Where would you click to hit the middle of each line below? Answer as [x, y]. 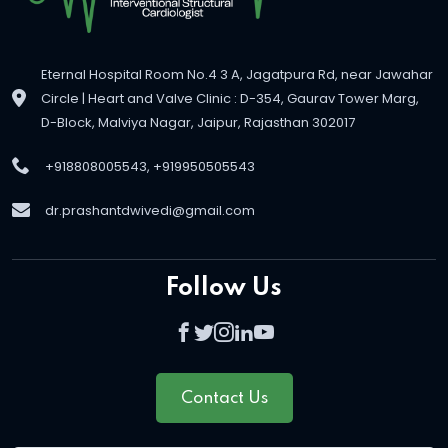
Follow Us [224, 288]
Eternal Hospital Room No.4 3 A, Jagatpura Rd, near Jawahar [236, 74]
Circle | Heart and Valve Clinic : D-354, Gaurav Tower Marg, [229, 98]
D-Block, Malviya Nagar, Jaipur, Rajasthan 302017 [197, 122]
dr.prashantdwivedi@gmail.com [150, 210]
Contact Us [224, 398]
